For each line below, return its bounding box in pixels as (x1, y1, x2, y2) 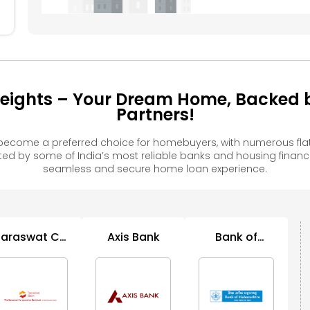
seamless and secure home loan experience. (43, 162, 267, 176)
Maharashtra (199, 241, 273, 258)
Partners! (116, 103, 194, 127)
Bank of (215, 229, 258, 246)
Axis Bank (107, 229, 160, 246)
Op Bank (6, 241, 54, 258)
